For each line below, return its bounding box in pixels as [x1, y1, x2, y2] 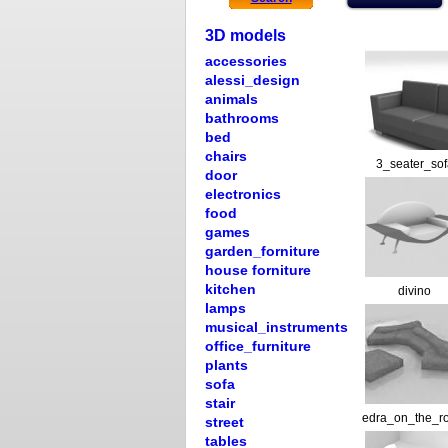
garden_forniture [205, 243, 320, 259]
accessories [205, 53, 287, 69]
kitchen [205, 281, 256, 297]
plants [205, 357, 248, 373]
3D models [205, 27, 286, 44]
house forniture [205, 262, 311, 278]
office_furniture [205, 338, 311, 354]
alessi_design [205, 72, 300, 88]
